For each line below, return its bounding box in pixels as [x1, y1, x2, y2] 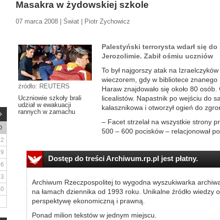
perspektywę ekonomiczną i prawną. [31, 197, 145, 205]
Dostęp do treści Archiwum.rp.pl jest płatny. [48, 154, 198, 163]
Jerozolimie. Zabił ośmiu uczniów [102, 52, 213, 60]
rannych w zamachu [18, 108, 75, 115]
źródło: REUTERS [18, 82, 70, 90]
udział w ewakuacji [18, 101, 71, 109]
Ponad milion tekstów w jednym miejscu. [31, 211, 157, 219]
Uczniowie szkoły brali [18, 94, 82, 102]
